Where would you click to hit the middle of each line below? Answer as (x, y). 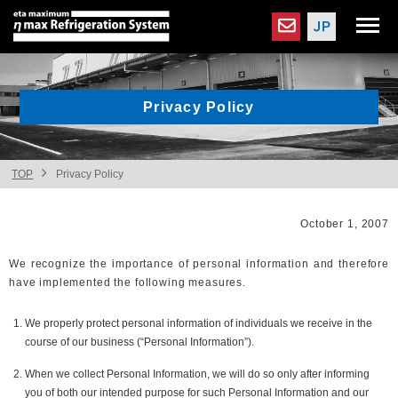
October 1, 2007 (345, 224)
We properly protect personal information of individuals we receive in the (199, 323)
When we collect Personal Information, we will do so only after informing (198, 374)
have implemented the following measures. (127, 283)
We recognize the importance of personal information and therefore (199, 264)
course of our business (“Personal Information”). (140, 342)
